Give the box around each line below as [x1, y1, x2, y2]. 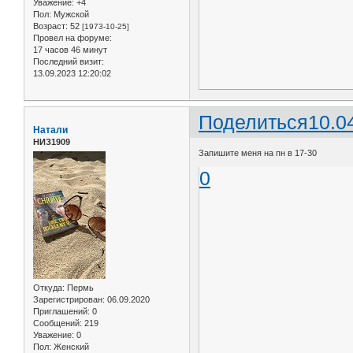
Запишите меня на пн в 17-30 [199, 147, 318, 158]
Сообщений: [33, 318, 82, 329]
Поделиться [199, 111, 309, 134]
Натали [33, 124, 68, 136]
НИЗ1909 [33, 137, 70, 147]
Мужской [51, 9, 89, 20]
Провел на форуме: [33, 33, 112, 43]
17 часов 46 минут [33, 45, 107, 55]
